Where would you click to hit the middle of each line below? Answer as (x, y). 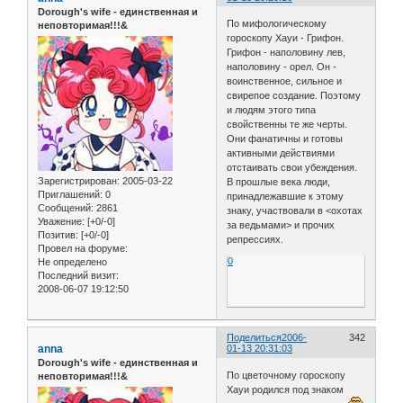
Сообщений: (66, 208)
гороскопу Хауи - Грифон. (286, 38)
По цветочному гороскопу (287, 375)
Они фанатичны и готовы (285, 139)
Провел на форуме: (83, 249)
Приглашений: (70, 195)
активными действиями (281, 153)
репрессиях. (255, 240)
